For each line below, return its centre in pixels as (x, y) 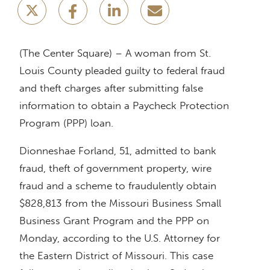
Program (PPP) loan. (66, 123)
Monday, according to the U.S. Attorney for (120, 238)
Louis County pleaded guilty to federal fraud (122, 71)
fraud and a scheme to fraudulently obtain (118, 186)
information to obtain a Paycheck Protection (124, 106)
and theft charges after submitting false (111, 88)
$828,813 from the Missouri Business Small (120, 203)
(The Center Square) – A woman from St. (115, 53)
